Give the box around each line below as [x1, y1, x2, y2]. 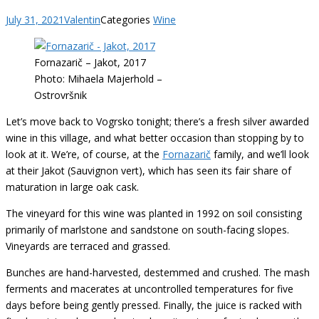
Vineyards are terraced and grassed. [6, 239, 170, 253]
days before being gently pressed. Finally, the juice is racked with [6, 298, 302, 312]
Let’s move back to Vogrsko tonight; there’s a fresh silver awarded [6, 114, 309, 128]
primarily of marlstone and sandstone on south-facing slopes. [6, 222, 289, 236]
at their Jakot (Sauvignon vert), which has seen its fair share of [6, 163, 291, 177]
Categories [100, 12, 153, 26]
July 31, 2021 [6, 12, 64, 26]
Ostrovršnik [34, 88, 87, 102]
